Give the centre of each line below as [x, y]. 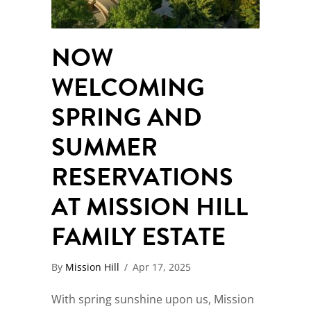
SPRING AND [127, 117]
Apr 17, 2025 [162, 267]
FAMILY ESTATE [141, 237]
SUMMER [104, 147]
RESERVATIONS [142, 177]
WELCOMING [128, 87]
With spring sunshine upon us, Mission [153, 300]
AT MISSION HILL [150, 207]
